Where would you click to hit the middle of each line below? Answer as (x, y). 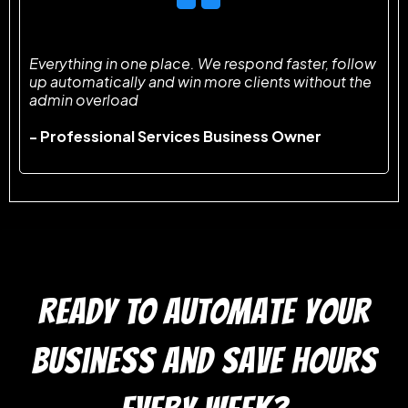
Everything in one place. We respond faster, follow (203, 63)
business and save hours (204, 360)
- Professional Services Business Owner (175, 136)
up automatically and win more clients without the (200, 81)
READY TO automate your (204, 311)
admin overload (84, 99)
